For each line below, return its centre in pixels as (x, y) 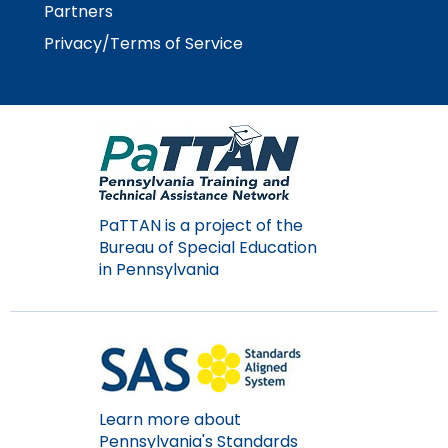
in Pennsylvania (159, 270)
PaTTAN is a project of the (201, 226)
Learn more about (170, 420)
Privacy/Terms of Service (143, 44)
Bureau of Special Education (208, 248)
